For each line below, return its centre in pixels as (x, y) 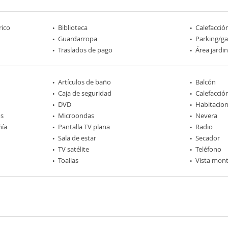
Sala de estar (77, 138)
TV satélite (74, 149)
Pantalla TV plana (84, 127)
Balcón (205, 82)
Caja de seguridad (85, 93)
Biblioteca (73, 27)
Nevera (206, 116)
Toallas (68, 160)
